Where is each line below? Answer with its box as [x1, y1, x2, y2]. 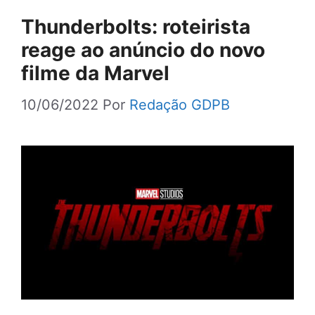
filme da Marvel [21, 61, 169, 86]
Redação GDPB [129, 96, 230, 114]
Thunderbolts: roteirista [21, 15, 250, 39]
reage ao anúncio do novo [21, 38, 265, 63]
